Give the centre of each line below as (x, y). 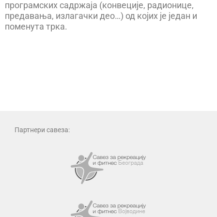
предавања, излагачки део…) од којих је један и (101, 16)
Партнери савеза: (42, 130)
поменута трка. (36, 27)
